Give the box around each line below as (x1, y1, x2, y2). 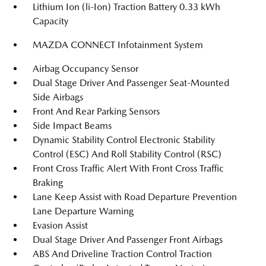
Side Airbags (33, 91, 83, 103)
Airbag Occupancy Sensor (33, 63, 138, 74)
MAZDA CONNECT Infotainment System (33, 39, 203, 50)
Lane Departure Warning (33, 205, 134, 217)
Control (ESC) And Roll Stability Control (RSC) (33, 148, 221, 160)
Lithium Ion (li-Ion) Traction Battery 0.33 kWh (33, 1, 220, 12)
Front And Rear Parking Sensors (33, 106, 160, 117)
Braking (33, 177, 63, 188)
